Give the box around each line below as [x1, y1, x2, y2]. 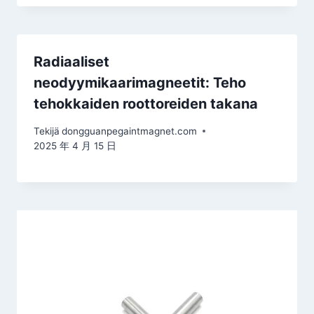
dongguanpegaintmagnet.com [62, 125, 198, 137]
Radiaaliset [34, 53, 109, 71]
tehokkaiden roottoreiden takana [34, 95, 258, 113]
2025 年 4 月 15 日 [34, 139, 116, 151]
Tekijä [34, 125, 60, 137]
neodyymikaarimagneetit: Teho [34, 74, 246, 92]
